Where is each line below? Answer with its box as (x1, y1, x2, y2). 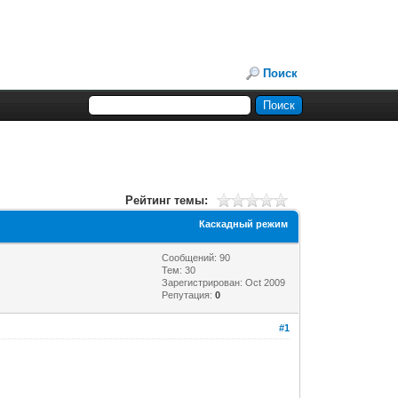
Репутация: (162, 289, 216, 300)
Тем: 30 (162, 264, 196, 275)
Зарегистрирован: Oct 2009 (162, 276, 286, 288)
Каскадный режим (199, 218, 289, 229)
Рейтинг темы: (124, 193, 208, 207)
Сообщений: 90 (162, 251, 231, 263)
